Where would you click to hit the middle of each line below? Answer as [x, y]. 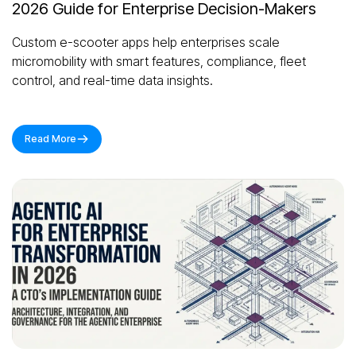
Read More [50, 139]
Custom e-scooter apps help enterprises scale [146, 43]
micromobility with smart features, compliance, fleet [159, 62]
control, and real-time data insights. [112, 81]
